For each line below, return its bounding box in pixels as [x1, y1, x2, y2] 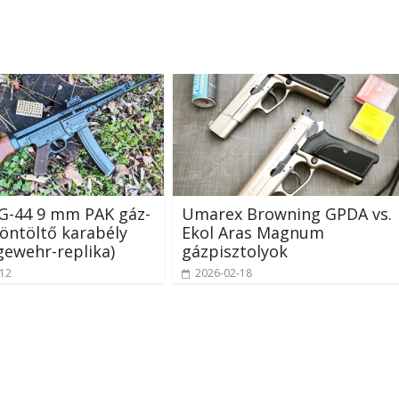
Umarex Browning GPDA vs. [182, 202, 392, 224]
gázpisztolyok [182, 240, 288, 262]
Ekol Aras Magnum [182, 221, 324, 243]
